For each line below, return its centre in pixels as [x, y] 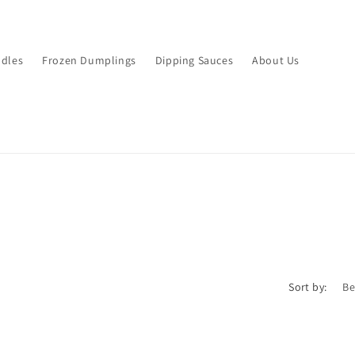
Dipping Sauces [194, 60]
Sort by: [308, 287]
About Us [276, 60]
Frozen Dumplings [89, 60]
